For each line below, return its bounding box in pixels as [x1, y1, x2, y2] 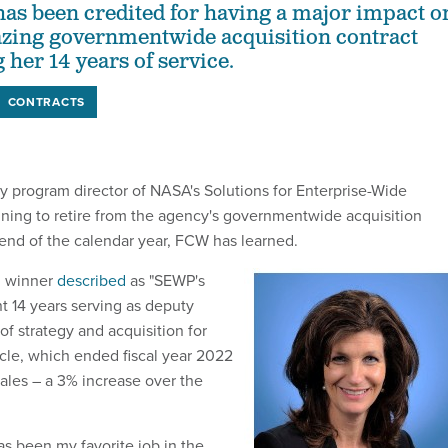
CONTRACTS [7, 93, 85, 111]
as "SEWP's [126, 269, 205, 292]
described [57, 269, 126, 292]
